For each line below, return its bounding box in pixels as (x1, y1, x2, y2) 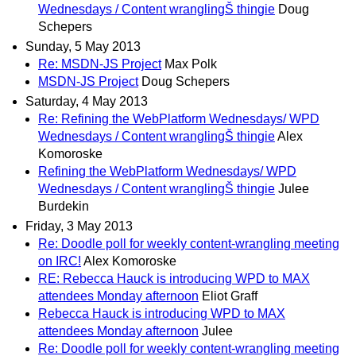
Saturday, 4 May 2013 (25, 95, 148, 109)
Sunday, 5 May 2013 (25, 40, 141, 54)
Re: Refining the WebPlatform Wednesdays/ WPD (38, 112, 319, 126)
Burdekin (38, 199, 89, 214)
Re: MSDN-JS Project (38, 57, 161, 72)
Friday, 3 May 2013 (25, 219, 133, 234)
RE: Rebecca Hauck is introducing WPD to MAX (38, 272, 310, 286)
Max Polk (164, 57, 217, 72)
